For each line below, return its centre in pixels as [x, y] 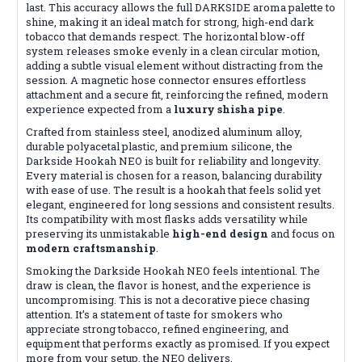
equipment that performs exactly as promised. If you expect [178, 343]
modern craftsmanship [91, 248]
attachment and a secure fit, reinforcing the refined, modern [177, 94]
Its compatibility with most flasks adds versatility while [167, 219]
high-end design [220, 233]
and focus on [301, 233]
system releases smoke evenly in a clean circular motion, [173, 51]
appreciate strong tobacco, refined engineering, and [157, 328]
